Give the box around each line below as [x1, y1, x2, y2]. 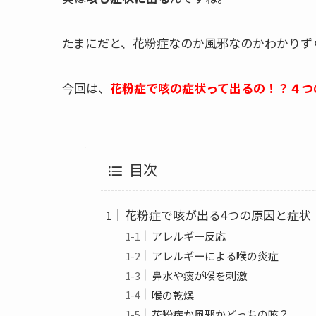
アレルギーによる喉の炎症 [151, 248, 279, 264]
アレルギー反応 [151, 228, 226, 244]
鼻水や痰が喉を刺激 [151, 267, 247, 283]
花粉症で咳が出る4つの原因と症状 [124, 206, 311, 224]
